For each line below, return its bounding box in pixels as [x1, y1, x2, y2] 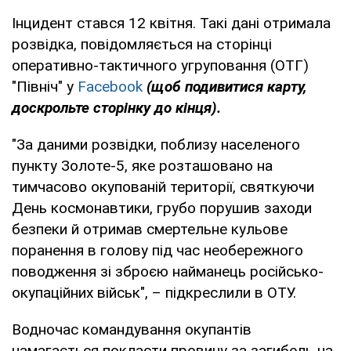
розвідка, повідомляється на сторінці [12, 34, 272, 53]
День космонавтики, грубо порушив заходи [12, 198, 312, 217]
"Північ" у [12, 77, 78, 96]
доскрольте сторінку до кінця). [12, 98, 221, 117]
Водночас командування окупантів [12, 320, 251, 338]
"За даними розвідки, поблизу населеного [12, 135, 300, 154]
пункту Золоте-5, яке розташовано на [12, 156, 273, 175]
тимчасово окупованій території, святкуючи [12, 177, 314, 196]
